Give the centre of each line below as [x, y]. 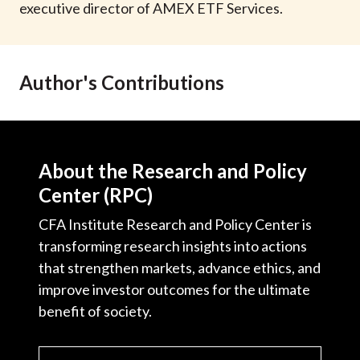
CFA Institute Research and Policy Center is [175, 224]
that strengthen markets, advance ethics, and [180, 268]
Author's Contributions [122, 82]
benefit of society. [95, 311]
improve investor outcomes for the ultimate [174, 289]
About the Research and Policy [173, 171]
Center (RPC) [96, 195]
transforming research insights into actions [173, 246]
